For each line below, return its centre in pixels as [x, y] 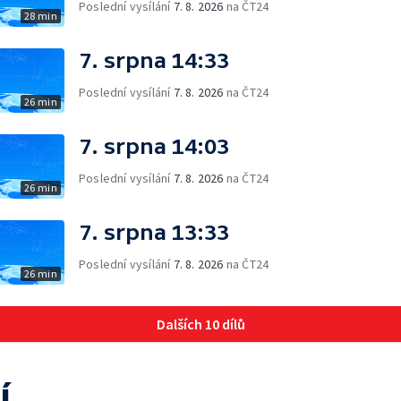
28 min [40, 16]
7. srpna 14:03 [154, 146]
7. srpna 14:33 [154, 60]
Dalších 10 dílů [200, 324]
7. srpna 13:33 [154, 232]
